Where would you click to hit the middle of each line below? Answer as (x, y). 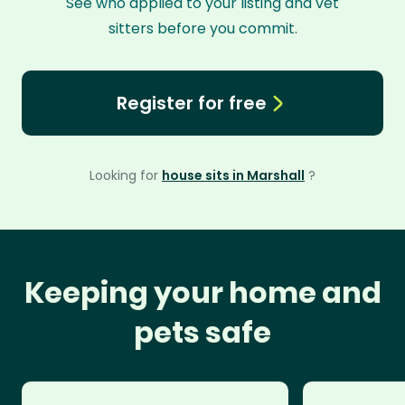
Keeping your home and (202, 292)
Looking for (126, 175)
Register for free (191, 103)
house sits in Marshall (233, 175)
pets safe (202, 332)
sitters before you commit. (202, 28)
